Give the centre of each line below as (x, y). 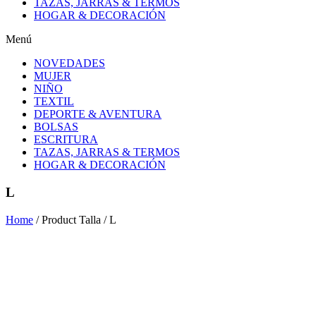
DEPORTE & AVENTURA (98, 114)
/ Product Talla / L (75, 219)
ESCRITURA (66, 140)
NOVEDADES (69, 63)
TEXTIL (54, 102)
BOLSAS (56, 127)
